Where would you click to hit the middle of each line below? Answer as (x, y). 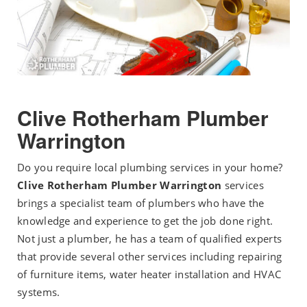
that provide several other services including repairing (150, 257)
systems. (40, 292)
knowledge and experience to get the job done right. (145, 221)
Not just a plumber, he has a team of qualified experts (150, 239)
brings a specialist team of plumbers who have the (141, 203)
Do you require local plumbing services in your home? (150, 168)
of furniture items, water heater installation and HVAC (149, 274)
